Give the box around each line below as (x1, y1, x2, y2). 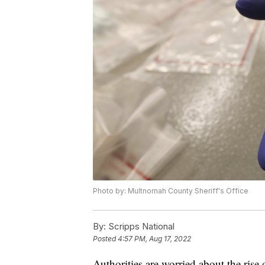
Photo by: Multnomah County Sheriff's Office (93, 186, 248, 196)
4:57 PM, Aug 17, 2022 (118, 234, 191, 244)
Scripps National (106, 221, 174, 232)
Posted (93, 234, 118, 244)
